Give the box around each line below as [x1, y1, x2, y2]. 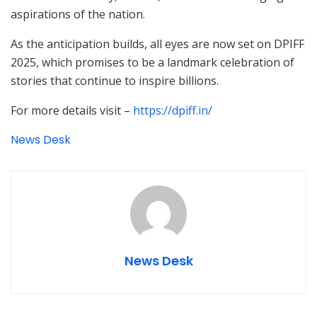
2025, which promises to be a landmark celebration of [11, 54, 294, 71]
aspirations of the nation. [11, 6, 145, 23]
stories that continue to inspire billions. [11, 73, 219, 89]
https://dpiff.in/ [133, 103, 212, 119]
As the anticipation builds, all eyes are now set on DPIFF [11, 36, 304, 52]
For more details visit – [11, 103, 133, 119]
